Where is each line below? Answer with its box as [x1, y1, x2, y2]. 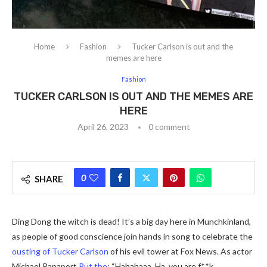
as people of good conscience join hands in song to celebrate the [12, 231, 253, 241]
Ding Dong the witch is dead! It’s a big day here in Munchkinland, [12, 216, 251, 226]
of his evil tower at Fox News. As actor [108, 246, 252, 256]
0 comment [148, 121, 190, 132]
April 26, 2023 [77, 121, 129, 132]
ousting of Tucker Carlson [12, 246, 108, 256]
